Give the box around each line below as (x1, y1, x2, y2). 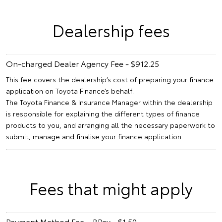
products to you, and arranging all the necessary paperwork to (6, 120, 215, 130)
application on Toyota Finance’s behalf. (6, 86, 134, 96)
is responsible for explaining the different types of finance (6, 109, 200, 119)
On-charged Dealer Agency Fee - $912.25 (6, 57, 159, 69)
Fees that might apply (29, 177, 193, 200)
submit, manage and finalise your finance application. (6, 131, 183, 142)
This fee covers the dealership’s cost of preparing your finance (6, 74, 214, 85)
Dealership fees (52, 19, 170, 42)
